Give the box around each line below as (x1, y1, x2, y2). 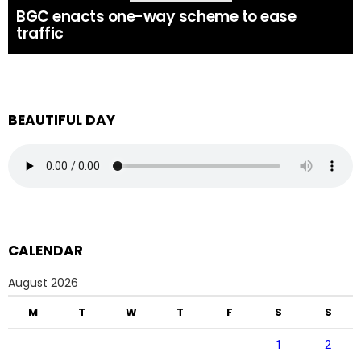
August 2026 (8, 275, 78, 291)
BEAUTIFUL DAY (8, 110, 115, 130)
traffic (16, 23, 64, 44)
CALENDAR (8, 241, 83, 260)
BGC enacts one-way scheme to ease (16, 6, 297, 27)
